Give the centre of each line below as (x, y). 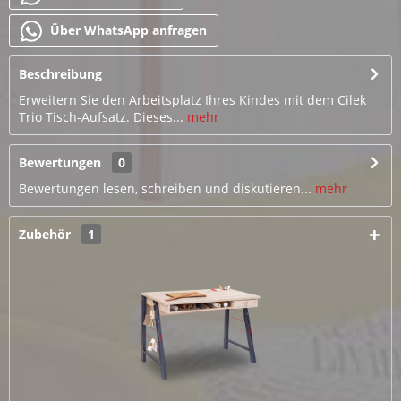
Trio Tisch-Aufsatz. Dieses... (101, 117)
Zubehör (47, 234)
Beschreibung (60, 74)
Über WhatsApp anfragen (127, 30)
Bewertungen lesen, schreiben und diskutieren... (165, 188)
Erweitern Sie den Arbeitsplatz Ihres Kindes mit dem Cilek (192, 100)
